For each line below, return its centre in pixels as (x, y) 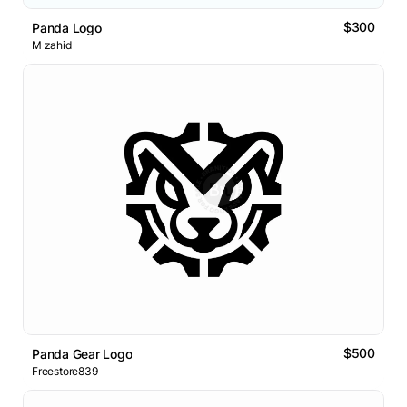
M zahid (52, 45)
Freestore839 (65, 372)
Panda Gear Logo (82, 354)
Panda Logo (67, 28)
